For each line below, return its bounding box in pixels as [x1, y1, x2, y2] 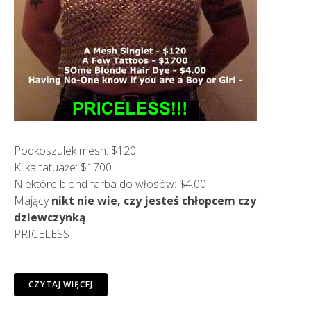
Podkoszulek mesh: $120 [14, 142, 136, 158]
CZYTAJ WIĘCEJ [28, 278, 93, 290]
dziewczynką [14, 209, 86, 225]
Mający [14, 192, 51, 208]
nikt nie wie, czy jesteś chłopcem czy [51, 192, 256, 208]
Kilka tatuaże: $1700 [14, 159, 112, 175]
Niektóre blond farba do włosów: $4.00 [14, 176, 206, 192]
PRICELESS [14, 226, 69, 242]
